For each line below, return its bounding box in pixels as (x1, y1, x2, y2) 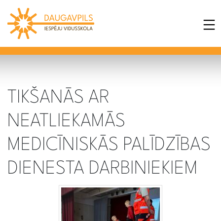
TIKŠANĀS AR (7, 88, 110, 107)
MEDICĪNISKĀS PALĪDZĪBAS (7, 136, 211, 154)
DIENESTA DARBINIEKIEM (7, 159, 198, 178)
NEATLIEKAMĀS (7, 112, 125, 131)
